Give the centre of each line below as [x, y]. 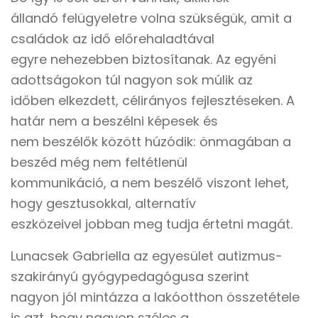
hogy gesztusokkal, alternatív [103, 203]
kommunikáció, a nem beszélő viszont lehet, [150, 183]
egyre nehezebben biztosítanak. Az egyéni [143, 59]
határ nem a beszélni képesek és [114, 121]
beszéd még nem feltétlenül [99, 162]
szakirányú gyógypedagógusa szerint [130, 276]
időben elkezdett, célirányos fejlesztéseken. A [153, 100]
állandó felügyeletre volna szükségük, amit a [151, 18]
